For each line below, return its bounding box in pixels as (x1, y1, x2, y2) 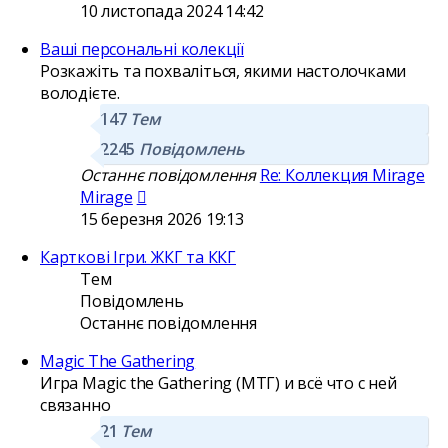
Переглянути (145, 184, 245, 207)
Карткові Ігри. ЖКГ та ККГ (40, 245, 237, 268)
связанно (40, 393, 111, 416)
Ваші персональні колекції (40, 37, 244, 60)
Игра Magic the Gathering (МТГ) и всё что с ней (40, 371, 397, 394)
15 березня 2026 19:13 (80, 207, 244, 230)
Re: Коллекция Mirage (259, 163, 425, 186)
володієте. (40, 81, 120, 104)
